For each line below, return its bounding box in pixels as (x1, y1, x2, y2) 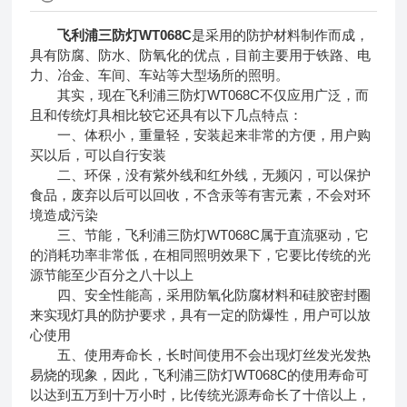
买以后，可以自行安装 (30, 146, 167, 163)
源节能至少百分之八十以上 (30, 266, 194, 283)
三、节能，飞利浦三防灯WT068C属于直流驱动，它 (30, 226, 370, 243)
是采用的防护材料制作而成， (192, 26, 370, 43)
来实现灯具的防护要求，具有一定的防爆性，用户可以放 (30, 306, 372, 323)
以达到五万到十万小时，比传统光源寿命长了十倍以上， (30, 386, 372, 402)
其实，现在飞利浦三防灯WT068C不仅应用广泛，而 (30, 86, 370, 103)
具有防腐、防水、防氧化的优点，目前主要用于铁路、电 (30, 46, 372, 63)
